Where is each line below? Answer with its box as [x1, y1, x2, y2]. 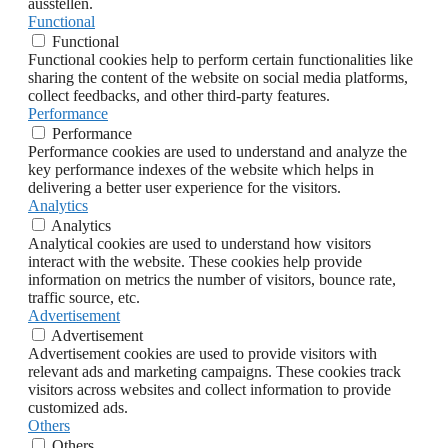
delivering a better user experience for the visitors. [28, 179, 341, 197]
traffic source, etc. [28, 289, 140, 307]
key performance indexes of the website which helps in [28, 161, 374, 179]
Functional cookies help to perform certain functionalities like [28, 51, 413, 69]
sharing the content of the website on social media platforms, [28, 69, 408, 87]
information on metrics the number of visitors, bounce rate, [28, 271, 396, 289]
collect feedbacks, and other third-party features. [28, 87, 330, 105]
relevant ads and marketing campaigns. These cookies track [28, 363, 401, 381]
